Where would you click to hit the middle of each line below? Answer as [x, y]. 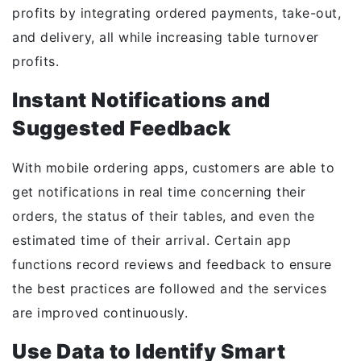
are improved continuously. [100, 313]
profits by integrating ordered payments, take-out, [176, 13]
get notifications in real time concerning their [159, 192]
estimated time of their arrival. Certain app [151, 240]
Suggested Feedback [121, 128]
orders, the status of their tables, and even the [163, 216]
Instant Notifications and [141, 100]
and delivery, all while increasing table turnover [166, 37]
